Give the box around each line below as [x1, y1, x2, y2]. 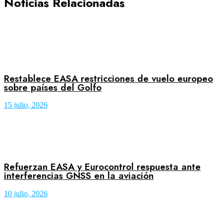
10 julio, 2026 [4, 189, 48, 198]
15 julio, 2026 [4, 101, 48, 110]
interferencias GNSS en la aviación [4, 168, 154, 182]
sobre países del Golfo [4, 80, 102, 94]
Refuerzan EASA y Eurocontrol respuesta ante [4, 160, 201, 173]
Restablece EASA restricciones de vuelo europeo [4, 71, 213, 85]
